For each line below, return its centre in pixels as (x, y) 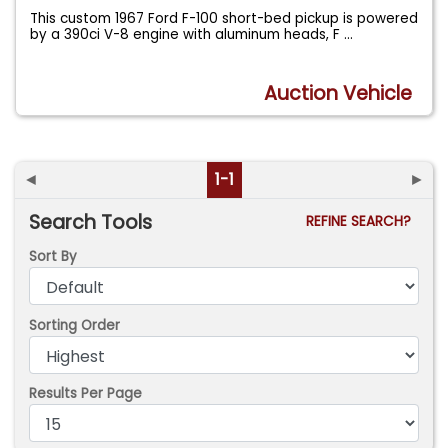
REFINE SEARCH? (362, 221)
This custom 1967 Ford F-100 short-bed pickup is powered (224, 18)
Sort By (53, 257)
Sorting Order (75, 325)
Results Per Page (86, 394)
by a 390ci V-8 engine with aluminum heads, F (187, 34)
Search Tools (91, 222)
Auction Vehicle (338, 94)
